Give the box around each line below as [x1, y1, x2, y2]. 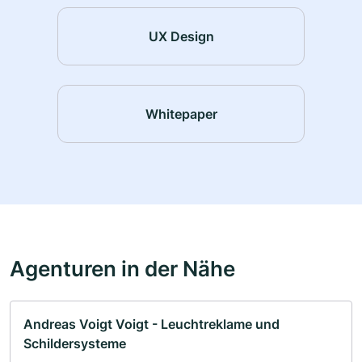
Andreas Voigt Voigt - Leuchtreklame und [23, 316, 280, 333]
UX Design [148, 27, 214, 44]
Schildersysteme [23, 335, 126, 352]
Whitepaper [145, 105, 217, 122]
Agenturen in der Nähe [10, 255, 235, 282]
